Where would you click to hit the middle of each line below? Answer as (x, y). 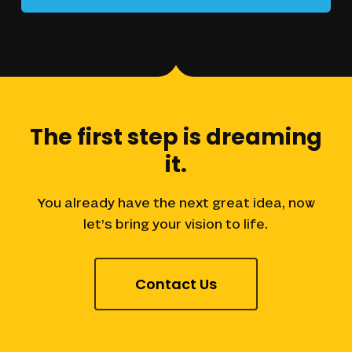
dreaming (264, 137)
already (89, 203)
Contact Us (176, 284)
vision (204, 225)
